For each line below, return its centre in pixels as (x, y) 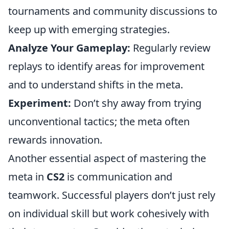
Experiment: (40, 103)
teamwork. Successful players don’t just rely (112, 195)
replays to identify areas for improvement (106, 66)
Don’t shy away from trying (136, 103)
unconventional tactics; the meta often (99, 121)
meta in (27, 177)
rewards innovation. (55, 140)
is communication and (118, 177)
